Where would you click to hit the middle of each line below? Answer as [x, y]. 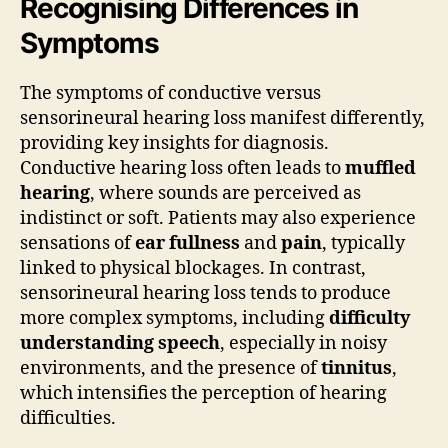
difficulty [369, 318]
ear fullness [187, 243]
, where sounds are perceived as [225, 193]
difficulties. [68, 418]
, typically [363, 243]
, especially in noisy [303, 343]
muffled [380, 168]
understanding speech [120, 343]
